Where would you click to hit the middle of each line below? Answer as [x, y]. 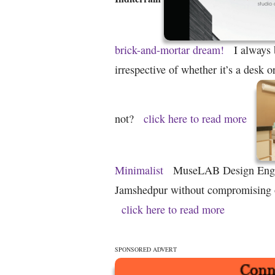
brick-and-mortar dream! [169, 49]
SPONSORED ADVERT [146, 250]
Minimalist [139, 170]
